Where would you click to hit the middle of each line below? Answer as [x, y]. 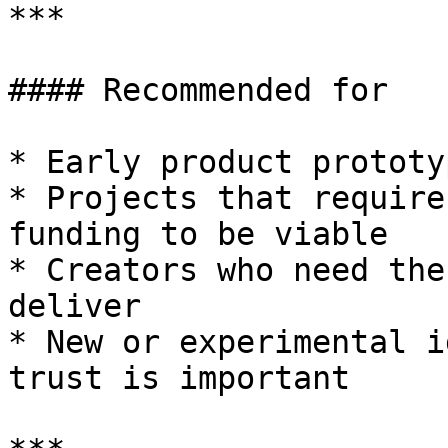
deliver [74, 306]
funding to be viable [198, 234]
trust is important [179, 378]
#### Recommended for [198, 90]
